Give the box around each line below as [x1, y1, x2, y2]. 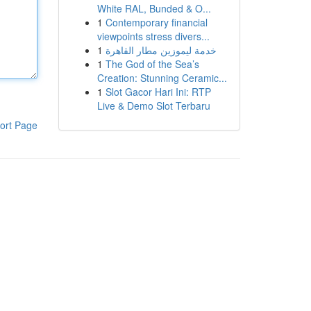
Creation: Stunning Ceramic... [96, 71, 227, 85]
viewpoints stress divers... [96, 29, 210, 43]
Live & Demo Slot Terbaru [96, 99, 210, 112]
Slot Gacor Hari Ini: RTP [105, 85, 211, 99]
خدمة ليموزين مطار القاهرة [105, 43, 217, 57]
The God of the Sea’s [105, 57, 199, 71]
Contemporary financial [105, 15, 208, 29]
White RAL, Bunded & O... [96, 1, 211, 15]
